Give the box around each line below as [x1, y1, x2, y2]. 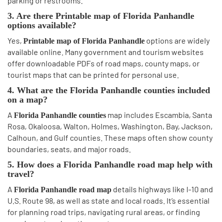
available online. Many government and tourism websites [7, 47, 204, 56]
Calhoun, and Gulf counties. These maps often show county [7, 133, 213, 142]
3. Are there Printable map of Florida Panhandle [7, 11, 194, 21]
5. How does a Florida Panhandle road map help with [7, 160, 213, 169]
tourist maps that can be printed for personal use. [7, 70, 179, 79]
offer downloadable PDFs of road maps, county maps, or [7, 58, 200, 68]
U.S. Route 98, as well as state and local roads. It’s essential [7, 196, 210, 205]
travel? [7, 169, 34, 179]
